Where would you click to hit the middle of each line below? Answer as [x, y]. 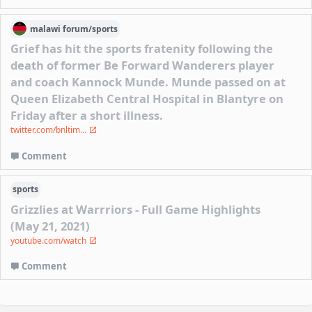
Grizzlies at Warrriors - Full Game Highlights [136, 209]
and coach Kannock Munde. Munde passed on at [148, 82]
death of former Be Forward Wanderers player [143, 65]
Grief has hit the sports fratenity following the [142, 49]
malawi [46, 29]
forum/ [77, 29]
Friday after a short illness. [87, 116]
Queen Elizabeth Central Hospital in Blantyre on [147, 99]
